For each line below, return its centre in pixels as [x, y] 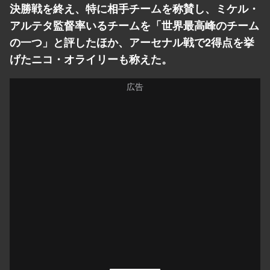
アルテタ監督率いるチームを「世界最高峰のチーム [134, 25]
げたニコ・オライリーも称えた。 [91, 59]
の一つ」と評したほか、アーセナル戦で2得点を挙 [132, 42]
